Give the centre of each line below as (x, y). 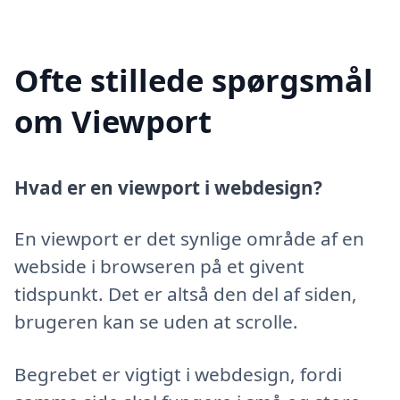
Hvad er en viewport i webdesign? (168, 188)
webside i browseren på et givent (159, 266)
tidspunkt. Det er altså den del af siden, (186, 293)
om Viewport (113, 121)
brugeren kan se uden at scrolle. (156, 321)
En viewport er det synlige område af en (189, 238)
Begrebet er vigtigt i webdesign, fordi (178, 374)
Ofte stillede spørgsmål (194, 80)
